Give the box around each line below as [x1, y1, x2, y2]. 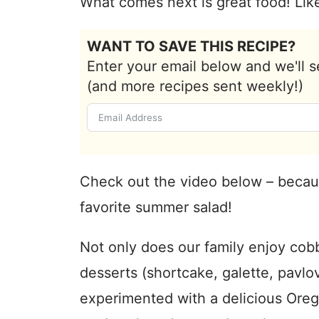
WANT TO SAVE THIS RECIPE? [87, 37, 296, 55]
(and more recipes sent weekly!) [87, 77, 303, 95]
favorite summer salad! [80, 198, 232, 216]
